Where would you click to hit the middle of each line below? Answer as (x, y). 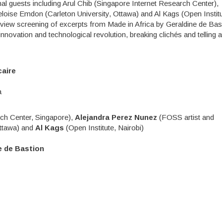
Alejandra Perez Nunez (116, 117)
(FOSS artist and (186, 117)
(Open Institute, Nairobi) (104, 128)
